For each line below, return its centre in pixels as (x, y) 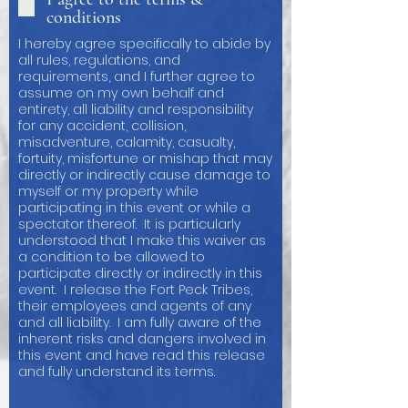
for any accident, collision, (102, 126)
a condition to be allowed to (112, 257)
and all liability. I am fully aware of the (140, 322)
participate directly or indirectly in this (140, 273)
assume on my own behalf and (121, 93)
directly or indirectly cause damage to (144, 175)
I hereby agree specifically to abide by (144, 44)
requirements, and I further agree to (137, 76)
